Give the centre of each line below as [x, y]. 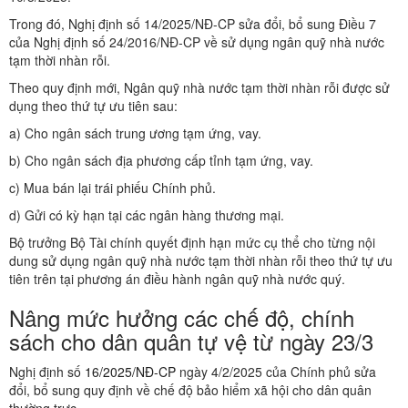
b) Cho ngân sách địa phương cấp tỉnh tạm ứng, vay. [161, 161]
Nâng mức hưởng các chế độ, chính [182, 318]
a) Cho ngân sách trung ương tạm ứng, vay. [135, 133]
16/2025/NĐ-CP [130, 372]
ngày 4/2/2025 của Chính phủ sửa [276, 372]
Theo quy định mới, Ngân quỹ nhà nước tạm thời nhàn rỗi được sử [199, 88]
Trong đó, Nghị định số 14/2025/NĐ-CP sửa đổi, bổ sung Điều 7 [193, 24]
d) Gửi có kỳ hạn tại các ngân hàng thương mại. [147, 215]
